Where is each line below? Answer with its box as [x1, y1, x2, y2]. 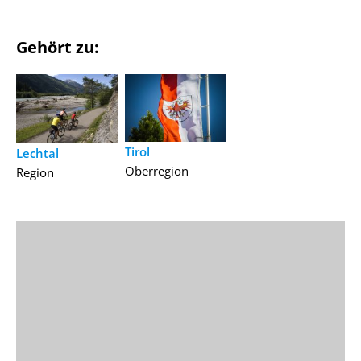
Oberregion [124, 163, 189, 180]
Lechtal [16, 145, 59, 162]
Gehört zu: [16, 35, 99, 58]
